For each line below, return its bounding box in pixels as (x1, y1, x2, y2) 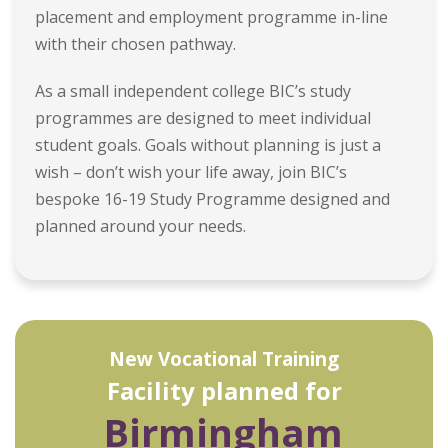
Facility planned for (106, 373, 342, 407)
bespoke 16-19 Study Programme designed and (35, 187, 390, 210)
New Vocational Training (109, 345, 339, 372)
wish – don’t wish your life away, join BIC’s (35, 160, 347, 183)
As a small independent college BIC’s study (35, 79, 351, 102)
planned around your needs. (35, 214, 246, 237)
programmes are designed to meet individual (35, 106, 371, 129)
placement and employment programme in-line (35, 5, 388, 28)
